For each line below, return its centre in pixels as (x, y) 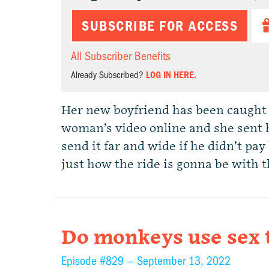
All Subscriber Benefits (121, 56)
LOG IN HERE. (171, 75)
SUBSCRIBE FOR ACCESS (160, 26)
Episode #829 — (99, 261)
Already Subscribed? (108, 75)
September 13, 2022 (184, 261)
